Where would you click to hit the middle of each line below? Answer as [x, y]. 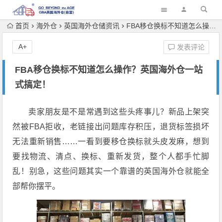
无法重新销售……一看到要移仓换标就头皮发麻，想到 [111, 141]
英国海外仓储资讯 [92, 26]
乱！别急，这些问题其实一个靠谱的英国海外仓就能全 [111, 171]
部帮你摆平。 [36, 186]
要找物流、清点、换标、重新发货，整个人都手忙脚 [111, 156]
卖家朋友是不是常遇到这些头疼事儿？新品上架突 [119, 112]
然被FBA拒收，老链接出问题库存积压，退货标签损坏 [111, 127]
